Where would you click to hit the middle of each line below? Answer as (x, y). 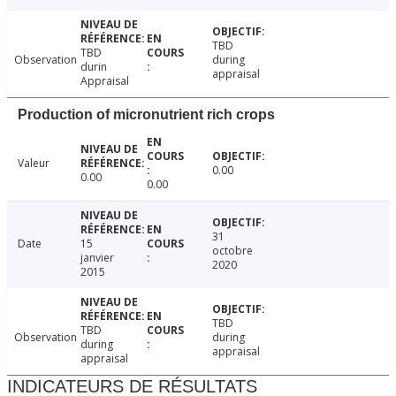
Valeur (34, 163)
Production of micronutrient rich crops (146, 114)
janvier (97, 257)
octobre (233, 250)
